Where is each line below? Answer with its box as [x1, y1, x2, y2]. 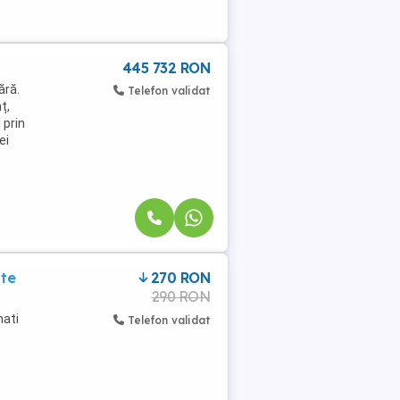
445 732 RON [121, 59, 210, 77]
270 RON [150, 268, 210, 287]
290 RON [151, 287, 210, 305]
